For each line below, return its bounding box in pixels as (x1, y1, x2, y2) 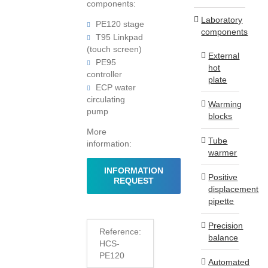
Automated (208, 257, 250, 267)
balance (208, 232, 239, 242)
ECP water (93, 82, 136, 92)
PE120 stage (93, 19, 145, 29)
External (208, 50, 240, 60)
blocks (208, 111, 233, 121)
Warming (208, 99, 242, 109)
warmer (208, 147, 237, 157)
